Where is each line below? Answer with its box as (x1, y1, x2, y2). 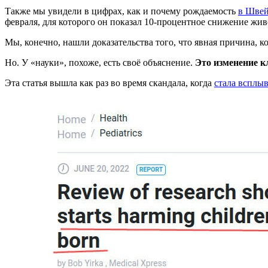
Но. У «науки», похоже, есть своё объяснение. (5, 57, 195, 68)
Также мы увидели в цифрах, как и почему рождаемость (5, 5, 238, 16)
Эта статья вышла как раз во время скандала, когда (5, 77, 214, 88)
